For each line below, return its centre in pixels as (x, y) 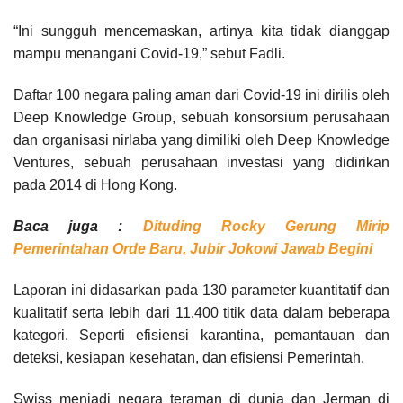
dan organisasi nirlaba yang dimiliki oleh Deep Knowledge (201, 139)
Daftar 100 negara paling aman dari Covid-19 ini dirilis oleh (201, 94)
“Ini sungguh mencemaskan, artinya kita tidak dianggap (201, 31)
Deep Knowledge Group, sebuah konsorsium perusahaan (201, 117)
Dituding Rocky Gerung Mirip (266, 226)
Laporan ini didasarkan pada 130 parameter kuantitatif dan (201, 290)
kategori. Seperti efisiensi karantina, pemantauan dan (201, 335)
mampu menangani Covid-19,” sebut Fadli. (149, 53)
